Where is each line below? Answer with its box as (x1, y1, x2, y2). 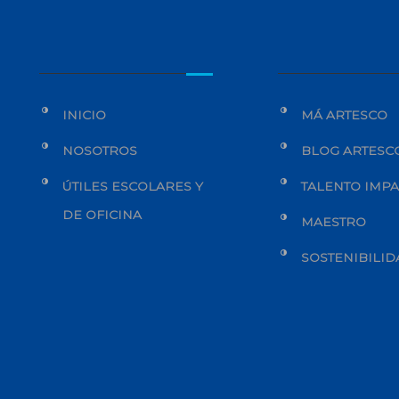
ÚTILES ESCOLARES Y (62, 178, 203, 194)
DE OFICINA (62, 207, 142, 223)
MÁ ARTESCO (301, 107, 388, 123)
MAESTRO (301, 214, 367, 230)
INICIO (62, 107, 106, 123)
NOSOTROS (62, 142, 137, 159)
